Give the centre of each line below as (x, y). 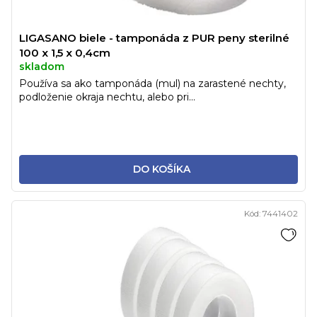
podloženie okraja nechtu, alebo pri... (107, 97)
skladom (42, 66)
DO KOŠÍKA (161, 169)
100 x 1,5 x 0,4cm (65, 52)
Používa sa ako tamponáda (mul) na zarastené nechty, (152, 83)
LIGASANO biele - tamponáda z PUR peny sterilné (154, 38)
